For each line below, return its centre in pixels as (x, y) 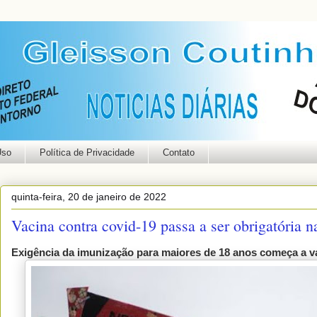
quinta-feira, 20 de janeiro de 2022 (89, 196)
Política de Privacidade (87, 152)
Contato (178, 152)
